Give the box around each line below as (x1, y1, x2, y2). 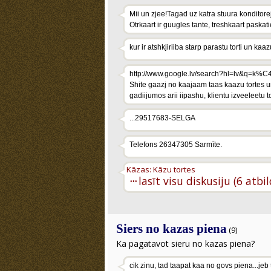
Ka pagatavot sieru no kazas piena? (116, 238, 255, 249)
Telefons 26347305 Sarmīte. (129, 140, 222, 149)
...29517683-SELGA (129, 114, 195, 122)
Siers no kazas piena (116, 221, 227, 236)
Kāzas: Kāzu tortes (126, 164, 195, 175)
